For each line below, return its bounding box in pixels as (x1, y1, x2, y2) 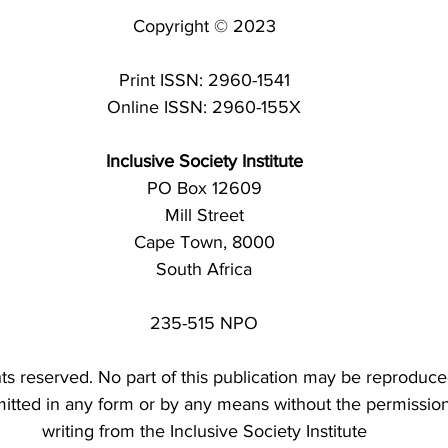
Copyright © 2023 (132, 15, 276, 36)
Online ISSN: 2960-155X (107, 96, 301, 117)
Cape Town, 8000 (133, 231, 275, 252)
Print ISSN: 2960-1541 (118, 69, 290, 90)
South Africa (156, 258, 252, 279)
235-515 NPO (150, 312, 258, 333)
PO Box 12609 (146, 177, 262, 198)
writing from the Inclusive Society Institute (41, 420, 367, 441)
